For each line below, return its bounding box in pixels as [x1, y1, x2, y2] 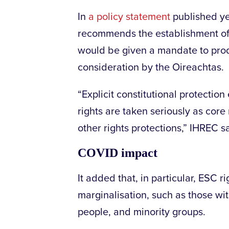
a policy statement [88, 11, 170, 24]
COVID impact [78, 146, 157, 160]
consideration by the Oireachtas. [78, 61, 224, 74]
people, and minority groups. [78, 206, 205, 219]
